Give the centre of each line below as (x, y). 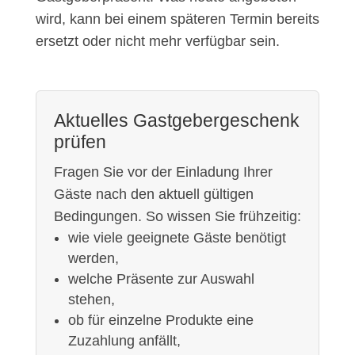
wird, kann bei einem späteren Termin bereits (177, 19)
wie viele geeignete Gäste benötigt (177, 238)
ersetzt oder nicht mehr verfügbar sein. (157, 42)
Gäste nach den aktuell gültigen (153, 195)
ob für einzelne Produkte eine (160, 321)
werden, (93, 259)
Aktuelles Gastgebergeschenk (176, 121)
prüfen (80, 142)
